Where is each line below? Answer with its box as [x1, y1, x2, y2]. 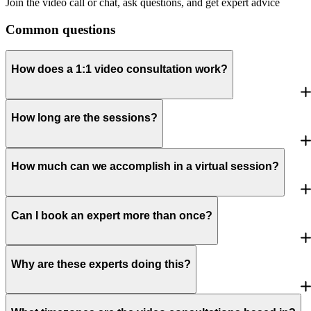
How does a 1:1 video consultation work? [11, 62, 228, 75]
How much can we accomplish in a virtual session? [11, 160, 279, 173]
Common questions [6, 22, 115, 37]
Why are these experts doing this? [11, 258, 191, 270]
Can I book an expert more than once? [11, 209, 212, 221]
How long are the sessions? [11, 112, 158, 124]
